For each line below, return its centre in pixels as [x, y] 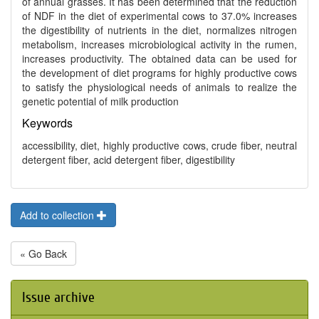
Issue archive [58, 297]
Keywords [47, 123]
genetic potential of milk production [100, 101]
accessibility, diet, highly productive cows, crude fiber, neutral [159, 145]
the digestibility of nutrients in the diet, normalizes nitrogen [159, 30]
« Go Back [43, 253]
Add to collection [58, 215]
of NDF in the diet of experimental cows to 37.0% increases [159, 16]
